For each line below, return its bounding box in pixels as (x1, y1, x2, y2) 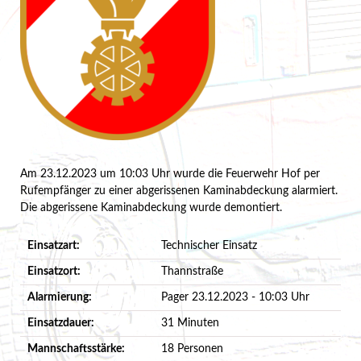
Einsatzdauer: (27, 317, 94, 329)
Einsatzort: (27, 265, 81, 277)
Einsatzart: (27, 239, 80, 251)
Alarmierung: (27, 291, 92, 303)
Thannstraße (160, 265, 223, 277)
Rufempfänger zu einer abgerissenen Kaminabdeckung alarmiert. (19, 185, 338, 197)
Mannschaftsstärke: (27, 342, 125, 355)
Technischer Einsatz (160, 239, 257, 251)
